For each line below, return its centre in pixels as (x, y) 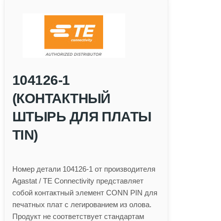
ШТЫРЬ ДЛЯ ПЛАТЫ (82, 116)
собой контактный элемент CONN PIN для (85, 192)
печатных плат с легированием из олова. (82, 204)
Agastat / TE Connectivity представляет (78, 181)
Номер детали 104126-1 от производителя (84, 169)
